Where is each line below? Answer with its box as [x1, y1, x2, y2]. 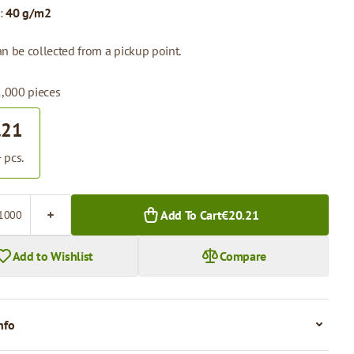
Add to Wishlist [12, 248, 93, 264]
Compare [220, 248, 266, 264]
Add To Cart [160, 207, 222, 223]
